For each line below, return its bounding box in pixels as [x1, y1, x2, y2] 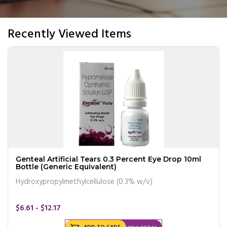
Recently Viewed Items [8, 24, 131, 44]
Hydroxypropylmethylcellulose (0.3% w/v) [16, 175, 153, 188]
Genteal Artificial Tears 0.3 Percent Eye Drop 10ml [16, 154, 201, 164]
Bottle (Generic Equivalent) [16, 162, 117, 171]
